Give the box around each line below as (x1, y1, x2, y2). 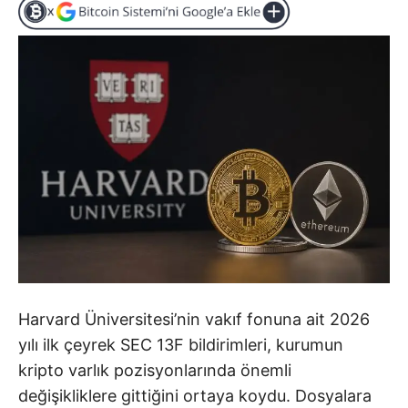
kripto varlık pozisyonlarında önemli (18, 361, 291, 381)
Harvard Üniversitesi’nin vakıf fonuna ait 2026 (18, 310, 370, 330)
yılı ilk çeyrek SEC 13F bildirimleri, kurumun (18, 335, 343, 355)
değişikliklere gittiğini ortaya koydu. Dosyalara (18, 386, 372, 406)
